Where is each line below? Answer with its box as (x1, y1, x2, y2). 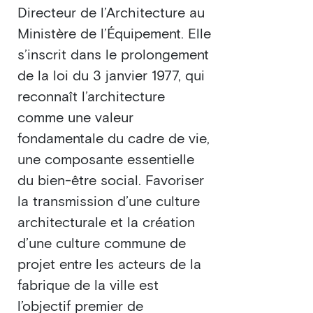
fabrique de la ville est (17, 277, 159, 295)
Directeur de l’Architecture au (17, 4, 205, 22)
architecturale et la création (17, 214, 195, 232)
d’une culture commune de (17, 235, 186, 253)
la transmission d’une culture (17, 193, 200, 211)
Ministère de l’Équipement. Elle (17, 25, 211, 43)
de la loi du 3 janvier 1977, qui (17, 67, 205, 85)
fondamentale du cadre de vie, (17, 130, 210, 148)
